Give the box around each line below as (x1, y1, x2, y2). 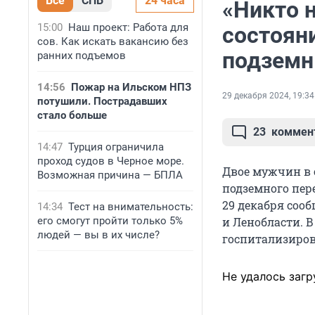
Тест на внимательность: (68, 200, 193, 213)
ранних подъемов (37, 49, 126, 62)
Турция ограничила (68, 141, 164, 153)
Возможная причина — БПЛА (37, 169, 183, 181)
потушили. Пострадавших (37, 95, 167, 108)
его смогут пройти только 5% (37, 214, 183, 227)
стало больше (37, 109, 107, 122)
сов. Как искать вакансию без (37, 35, 188, 48)
